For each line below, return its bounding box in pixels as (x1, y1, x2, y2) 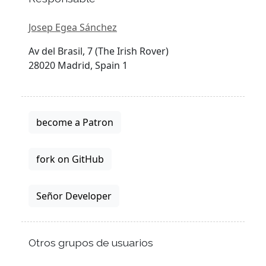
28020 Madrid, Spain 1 (28, 58, 128, 72)
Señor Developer (36, 189, 112, 202)
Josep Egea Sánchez (28, 20, 117, 34)
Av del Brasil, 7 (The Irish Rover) (28, 44, 169, 58)
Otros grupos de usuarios (28, 236, 153, 249)
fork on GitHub (36, 152, 104, 166)
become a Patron (36, 115, 113, 129)
